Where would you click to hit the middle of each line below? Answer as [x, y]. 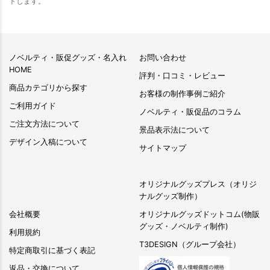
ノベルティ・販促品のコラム [190, 111]
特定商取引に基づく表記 [52, 250]
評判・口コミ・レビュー [182, 75]
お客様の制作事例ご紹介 [182, 93]
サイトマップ [163, 148]
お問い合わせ [163, 57]
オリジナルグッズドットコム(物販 [199, 214]
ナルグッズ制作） [171, 196]
